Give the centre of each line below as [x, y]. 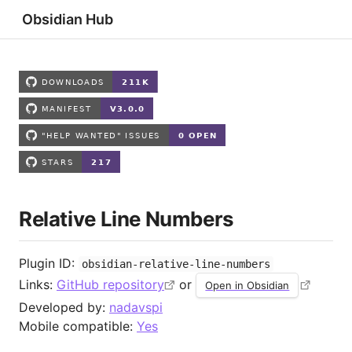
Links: [38, 284]
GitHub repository [110, 284]
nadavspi [136, 307]
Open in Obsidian [247, 285]
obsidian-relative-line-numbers [176, 264]
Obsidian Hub [68, 19]
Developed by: [64, 307]
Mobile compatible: [78, 326]
